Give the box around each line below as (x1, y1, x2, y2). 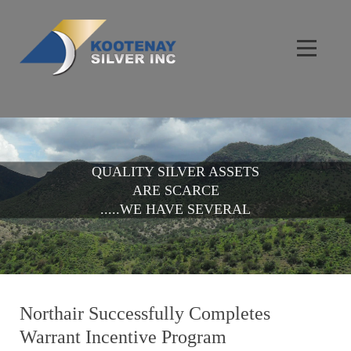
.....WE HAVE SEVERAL (100, 201, 251, 217)
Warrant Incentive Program (20, 327, 226, 347)
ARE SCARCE (132, 182, 219, 198)
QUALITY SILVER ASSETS (92, 163, 259, 179)
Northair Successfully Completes (20, 303, 270, 324)
